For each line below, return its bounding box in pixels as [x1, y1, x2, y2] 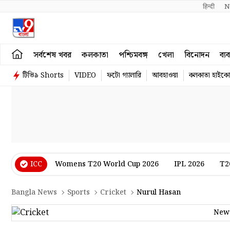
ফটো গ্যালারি [107, 70, 141, 81]
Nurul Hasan [137, 187, 181, 198]
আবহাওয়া [152, 70, 178, 81]
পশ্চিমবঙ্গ [119, 48, 148, 62]
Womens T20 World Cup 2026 [55, 159, 159, 170]
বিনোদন [184, 48, 209, 62]
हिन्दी [203, 2, 216, 12]
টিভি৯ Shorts [23, 70, 64, 81]
